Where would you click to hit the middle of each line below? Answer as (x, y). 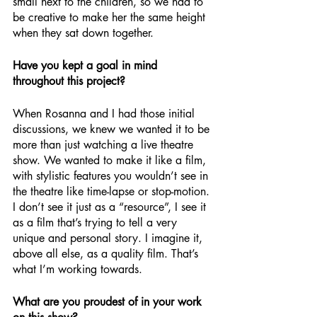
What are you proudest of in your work (109, 301)
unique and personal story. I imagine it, (109, 238)
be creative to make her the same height (111, 17)
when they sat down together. (85, 33)
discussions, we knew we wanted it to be (113, 129)
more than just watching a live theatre (105, 144)
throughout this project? (69, 81)
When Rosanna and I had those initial (105, 113)
